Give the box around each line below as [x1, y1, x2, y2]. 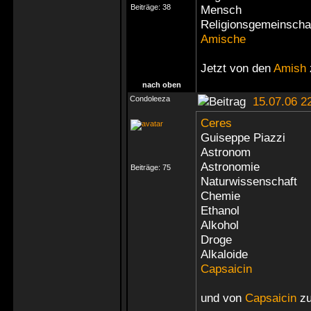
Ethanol [201, 203, 239, 217]
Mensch [201, 3, 242, 17]
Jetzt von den [201, 61, 274, 75]
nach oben [142, 81, 181, 89]
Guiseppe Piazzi [201, 131, 285, 144]
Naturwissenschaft [201, 174, 297, 188]
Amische [201, 32, 246, 46]
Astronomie [201, 160, 260, 174]
